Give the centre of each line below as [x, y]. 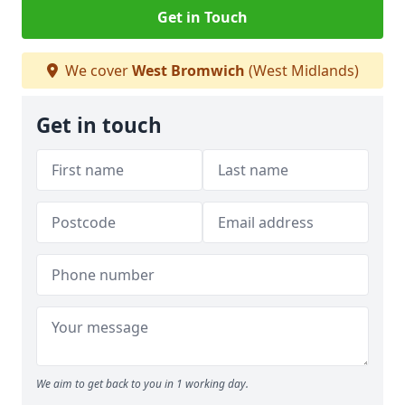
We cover [96, 71]
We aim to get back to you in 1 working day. [142, 384]
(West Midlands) [301, 71]
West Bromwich [188, 71]
